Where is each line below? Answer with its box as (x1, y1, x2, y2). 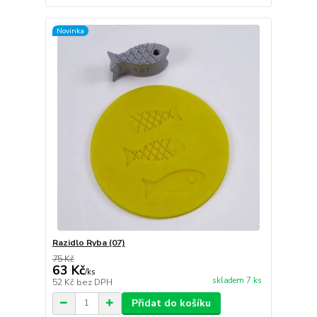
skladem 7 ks (212, 275, 262, 286)
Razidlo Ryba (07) (52, 236, 125, 248)
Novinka (56, 25, 84, 36)
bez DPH (76, 276, 113, 288)
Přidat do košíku (131, 296, 211, 310)
